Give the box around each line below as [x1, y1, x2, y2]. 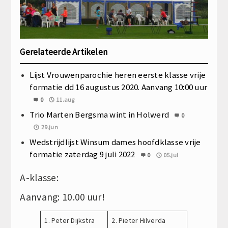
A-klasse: [20, 171, 59, 184]
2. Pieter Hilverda [111, 215, 166, 225]
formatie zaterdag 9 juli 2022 [30, 148, 135, 160]
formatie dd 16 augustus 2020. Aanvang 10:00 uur [30, 81, 208, 93]
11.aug [56, 95, 75, 103]
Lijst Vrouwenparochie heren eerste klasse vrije [30, 69, 206, 80]
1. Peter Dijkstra [44, 215, 95, 225]
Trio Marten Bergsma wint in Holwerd [30, 108, 169, 120]
